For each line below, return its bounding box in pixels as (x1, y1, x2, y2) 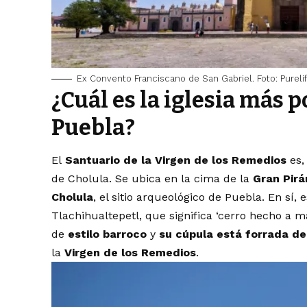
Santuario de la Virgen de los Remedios (65, 153, 287, 167)
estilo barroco (68, 228, 147, 241)
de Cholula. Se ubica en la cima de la (51, 172, 254, 185)
